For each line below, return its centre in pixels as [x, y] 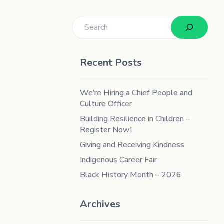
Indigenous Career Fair [118, 160]
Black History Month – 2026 [131, 175]
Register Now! [106, 130]
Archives [100, 204]
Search [81, 22]
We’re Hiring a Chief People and [136, 93]
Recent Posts [111, 63]
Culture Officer [106, 104]
